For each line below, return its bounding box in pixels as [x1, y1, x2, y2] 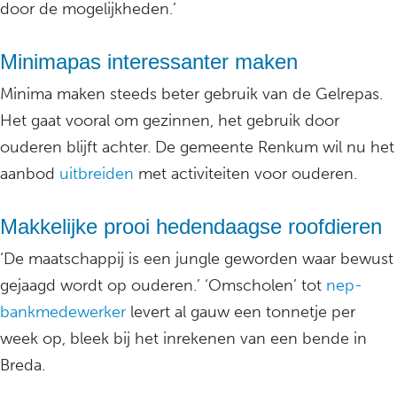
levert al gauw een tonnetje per [126, 302, 355, 323]
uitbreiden [59, 164, 134, 184]
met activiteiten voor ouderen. [134, 164, 357, 184]
